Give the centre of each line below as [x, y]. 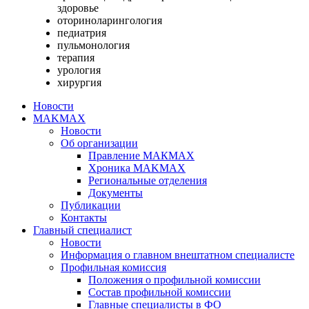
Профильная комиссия [113, 267]
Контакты [84, 217]
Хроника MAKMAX [137, 168]
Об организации [99, 143]
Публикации [91, 205]
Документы [116, 192]
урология [79, 70]
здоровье [78, 8]
